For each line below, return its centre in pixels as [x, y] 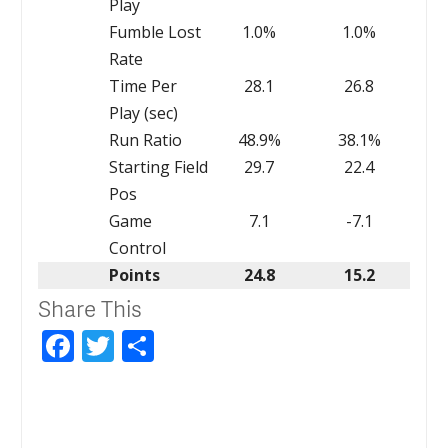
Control [137, 247]
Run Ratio [145, 139]
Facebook [145, 345]
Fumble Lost [154, 31]
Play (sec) [143, 112]
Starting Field [158, 166]
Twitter [168, 345]
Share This [90, 307]
